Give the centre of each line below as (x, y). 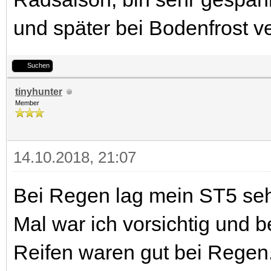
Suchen (38, 65)
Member (27, 103)
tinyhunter (39, 92)
